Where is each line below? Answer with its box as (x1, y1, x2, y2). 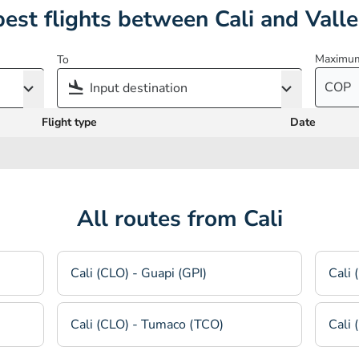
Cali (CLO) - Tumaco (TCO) (71, 316, 224, 333)
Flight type (42, 115, 97, 130)
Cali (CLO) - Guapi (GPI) (71, 264, 208, 282)
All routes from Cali (76, 204, 283, 234)
